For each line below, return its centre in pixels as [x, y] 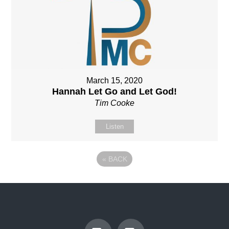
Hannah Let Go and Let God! [114, 91]
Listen [114, 127]
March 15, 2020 [114, 81]
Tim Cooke [114, 103]
